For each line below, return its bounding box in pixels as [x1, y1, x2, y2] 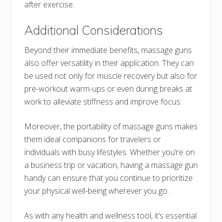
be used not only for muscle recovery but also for [24, 70, 197, 81]
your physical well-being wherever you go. [24, 185, 169, 196]
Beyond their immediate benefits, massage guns [24, 44, 192, 55]
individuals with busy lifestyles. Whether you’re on [24, 146, 195, 158]
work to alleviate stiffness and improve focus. [24, 96, 182, 107]
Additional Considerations [24, 22, 163, 38]
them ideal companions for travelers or [24, 133, 161, 145]
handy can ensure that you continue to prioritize [24, 172, 193, 183]
